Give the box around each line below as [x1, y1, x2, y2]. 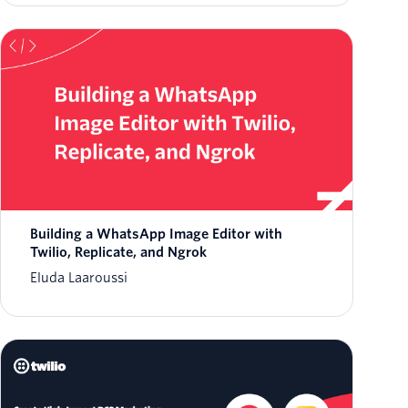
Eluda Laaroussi [30, 270, 127, 286]
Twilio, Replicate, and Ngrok [30, 245, 207, 260]
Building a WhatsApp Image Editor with [30, 227, 282, 242]
